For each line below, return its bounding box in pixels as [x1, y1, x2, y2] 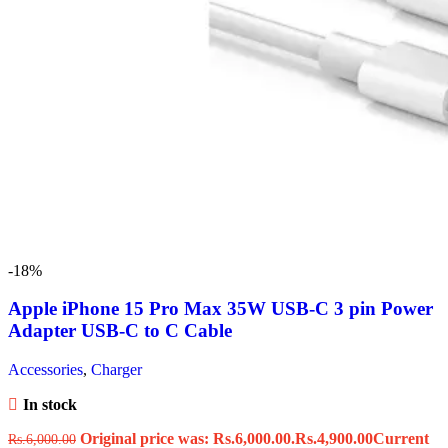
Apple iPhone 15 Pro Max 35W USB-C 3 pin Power [8, 298, 433, 320]
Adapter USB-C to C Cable [8, 320, 232, 342]
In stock [22, 396, 77, 414]
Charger [91, 361, 142, 379]
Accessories [8, 361, 83, 379]
